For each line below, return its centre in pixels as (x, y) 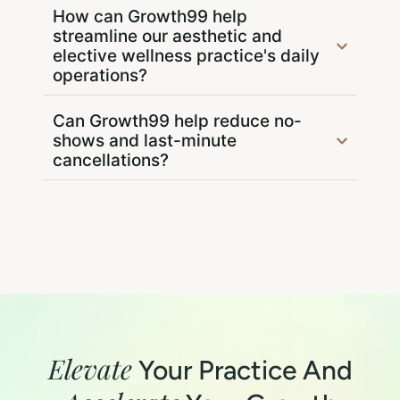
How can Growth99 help (150, 17)
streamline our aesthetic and (167, 37)
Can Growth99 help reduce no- (177, 121)
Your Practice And (242, 370)
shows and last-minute (145, 141)
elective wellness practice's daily (186, 56)
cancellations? (111, 161)
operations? (100, 76)
